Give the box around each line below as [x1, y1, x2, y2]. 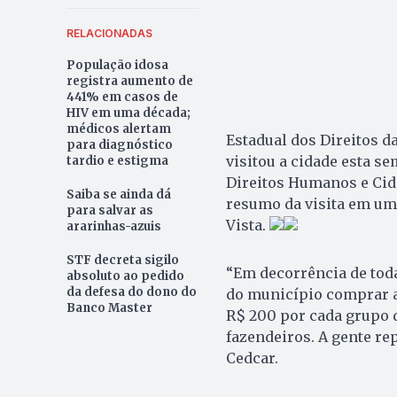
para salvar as [66, 203, 153, 219]
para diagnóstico [66, 137, 173, 153]
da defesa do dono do [66, 284, 197, 300]
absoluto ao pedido [66, 269, 184, 284]
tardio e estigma [66, 153, 168, 169]
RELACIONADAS [66, 27, 152, 41]
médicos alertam [66, 121, 171, 137]
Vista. [225, 216, 269, 235]
